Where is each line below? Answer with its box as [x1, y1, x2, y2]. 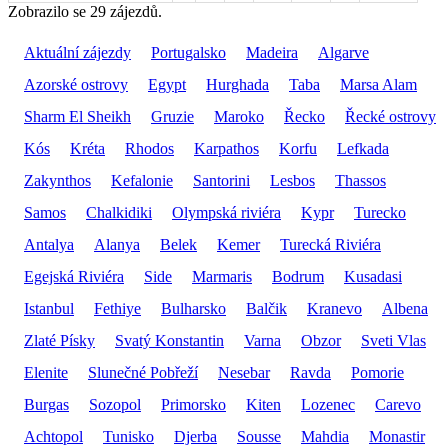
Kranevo [307, 299, 362, 317]
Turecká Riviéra [280, 235, 381, 253]
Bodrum [272, 267, 324, 285]
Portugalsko [151, 43, 226, 61]
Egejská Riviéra [24, 267, 124, 285]
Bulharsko [161, 299, 226, 317]
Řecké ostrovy [345, 107, 436, 125]
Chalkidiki [86, 203, 152, 221]
